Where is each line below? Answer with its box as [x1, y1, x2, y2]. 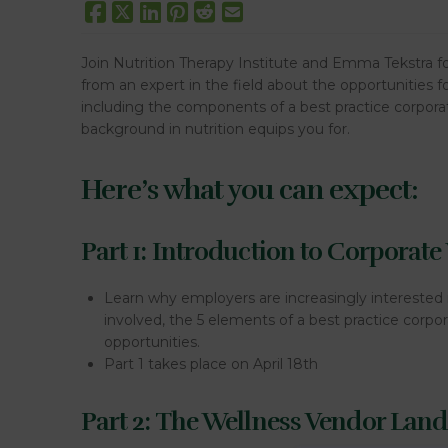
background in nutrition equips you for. [80, 119, 350, 138]
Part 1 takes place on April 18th [103, 354, 318, 373]
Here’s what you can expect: [80, 172, 419, 207]
